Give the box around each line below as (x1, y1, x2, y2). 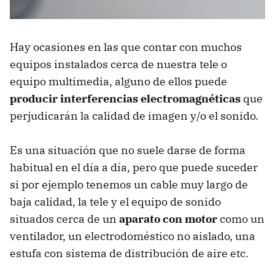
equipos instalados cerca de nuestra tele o (10, 57, 227, 72)
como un (217, 212, 265, 227)
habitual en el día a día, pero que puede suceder (10, 160, 258, 175)
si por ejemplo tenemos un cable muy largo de (10, 177, 248, 192)
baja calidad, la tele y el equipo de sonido (10, 195, 221, 209)
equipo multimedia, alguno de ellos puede (10, 74, 227, 89)
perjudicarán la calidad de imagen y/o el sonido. (10, 109, 258, 123)
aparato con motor (119, 212, 217, 227)
